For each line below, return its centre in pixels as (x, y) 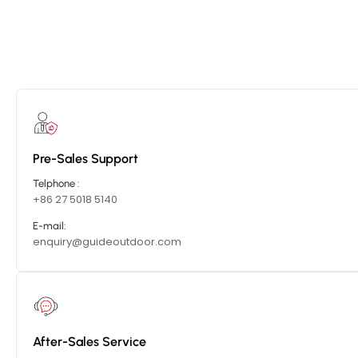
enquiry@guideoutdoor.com (107, 242)
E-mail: (50, 226)
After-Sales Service (89, 342)
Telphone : (56, 184)
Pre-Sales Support (86, 159)
